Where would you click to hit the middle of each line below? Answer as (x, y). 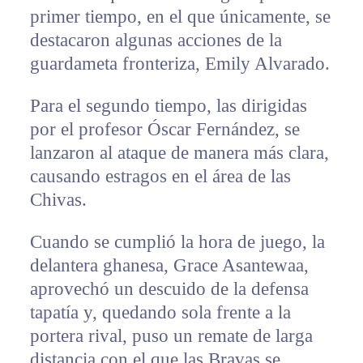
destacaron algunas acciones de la (156, 41)
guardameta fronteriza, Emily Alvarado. (179, 64)
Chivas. (58, 200)
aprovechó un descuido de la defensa (169, 289)
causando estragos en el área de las (160, 177)
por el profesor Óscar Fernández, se (164, 130)
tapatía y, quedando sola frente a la (160, 313)
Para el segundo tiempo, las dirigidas (168, 106)
